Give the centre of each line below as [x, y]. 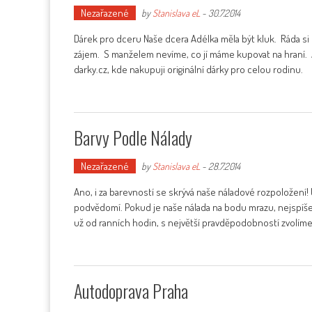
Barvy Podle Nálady [133, 138]
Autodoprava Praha [131, 291]
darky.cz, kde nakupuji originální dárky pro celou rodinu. [189, 69]
